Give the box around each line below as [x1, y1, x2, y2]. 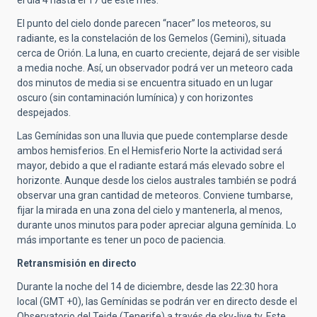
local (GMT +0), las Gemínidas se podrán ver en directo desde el [17, 296, 297, 308]
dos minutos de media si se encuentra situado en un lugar [17, 77, 273, 89]
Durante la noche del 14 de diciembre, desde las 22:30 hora [17, 281, 278, 293]
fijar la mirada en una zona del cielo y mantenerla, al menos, [17, 204, 282, 217]
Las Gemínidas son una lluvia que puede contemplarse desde [17, 130, 288, 142]
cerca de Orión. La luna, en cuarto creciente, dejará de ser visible [17, 47, 300, 59]
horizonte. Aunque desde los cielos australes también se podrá [17, 175, 296, 187]
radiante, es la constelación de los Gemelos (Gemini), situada [17, 33, 286, 45]
